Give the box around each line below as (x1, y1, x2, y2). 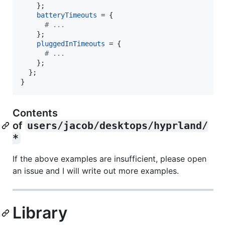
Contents (13, 106, 58, 119)
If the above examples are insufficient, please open (13, 153, 206, 164)
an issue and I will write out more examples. (13, 165, 179, 176)
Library (13, 202, 67, 222)
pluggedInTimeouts (37, 39, 105, 48)
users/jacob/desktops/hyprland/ (27, 119, 208, 132)
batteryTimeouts (37, 11, 97, 19)
